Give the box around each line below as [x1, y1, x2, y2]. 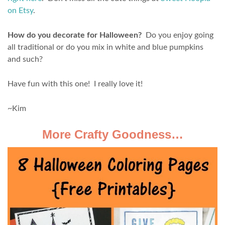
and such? [8, 55, 43, 64]
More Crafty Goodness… [42, 128, 183, 142]
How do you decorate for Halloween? [8, 31, 142, 40]
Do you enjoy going [142, 31, 213, 40]
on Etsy [8, 7, 33, 15]
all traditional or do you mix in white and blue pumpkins [8, 43, 203, 52]
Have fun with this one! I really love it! [8, 80, 143, 88]
